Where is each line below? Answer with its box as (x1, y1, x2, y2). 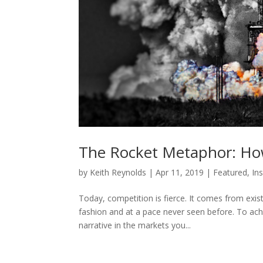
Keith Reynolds (90, 166, 147, 178)
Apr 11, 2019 (156, 166, 204, 178)
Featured (213, 166, 248, 178)
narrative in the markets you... (79, 219, 191, 231)
